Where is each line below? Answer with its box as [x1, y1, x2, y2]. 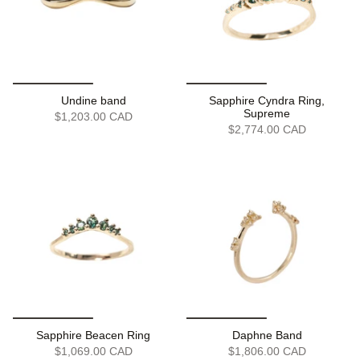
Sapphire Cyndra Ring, [209, 94, 325, 108]
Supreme [243, 107, 290, 121]
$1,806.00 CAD [227, 345, 306, 358]
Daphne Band [231, 329, 302, 342]
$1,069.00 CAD [54, 345, 133, 358]
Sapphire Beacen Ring [36, 329, 150, 342]
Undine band [60, 94, 126, 108]
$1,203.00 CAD [54, 110, 133, 124]
